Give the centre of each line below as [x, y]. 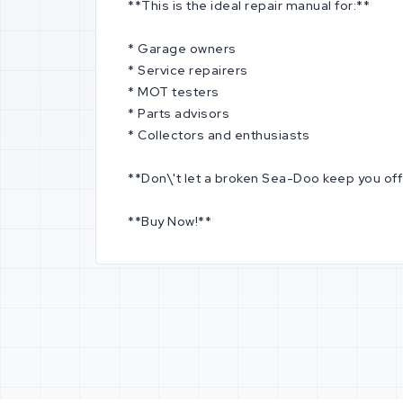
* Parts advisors [179, 113]
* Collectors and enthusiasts [219, 135]
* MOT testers [174, 92]
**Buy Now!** [170, 221]
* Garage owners [182, 49]
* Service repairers [188, 70]
